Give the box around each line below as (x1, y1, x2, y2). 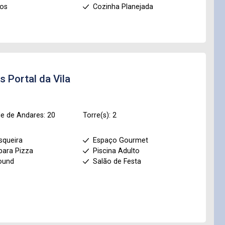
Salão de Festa (92, 157, 141, 166)
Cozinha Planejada (92, 3, 153, 11)
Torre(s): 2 (82, 111, 117, 120)
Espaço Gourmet (92, 136, 148, 145)
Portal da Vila (8, 73, 70, 85)
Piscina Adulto (92, 147, 140, 155)
